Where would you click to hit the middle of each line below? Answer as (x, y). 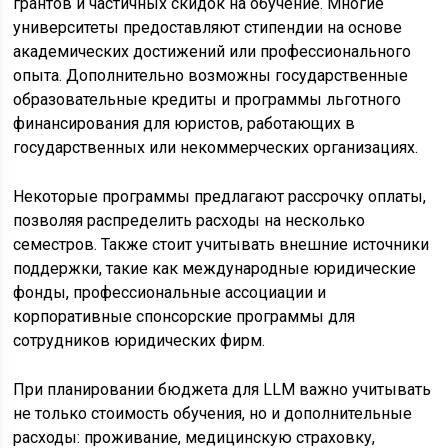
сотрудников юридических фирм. (139, 341)
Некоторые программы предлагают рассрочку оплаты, (220, 197)
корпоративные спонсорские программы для (184, 317)
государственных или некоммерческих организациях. (216, 148)
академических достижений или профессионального (212, 52)
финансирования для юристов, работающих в (184, 124)
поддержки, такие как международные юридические (215, 269)
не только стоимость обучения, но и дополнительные (213, 414)
